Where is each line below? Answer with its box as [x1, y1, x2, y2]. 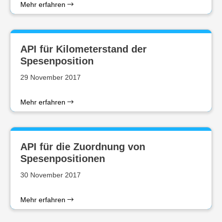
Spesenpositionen [20, 153, 105, 164]
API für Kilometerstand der [20, 44, 147, 55]
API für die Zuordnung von [20, 141, 145, 152]
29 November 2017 [20, 73, 81, 81]
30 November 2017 [20, 171, 81, 179]
